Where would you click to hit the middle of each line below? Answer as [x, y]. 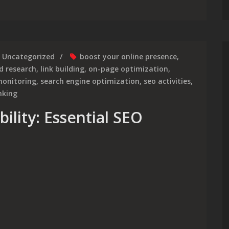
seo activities [167, 81]
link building [62, 69]
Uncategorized [28, 56]
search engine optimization [90, 81]
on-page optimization [128, 69]
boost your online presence [128, 56]
